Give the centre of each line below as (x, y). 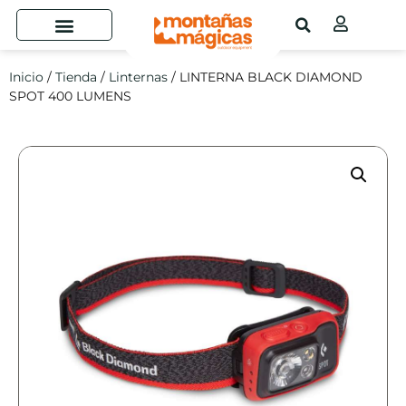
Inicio (26, 77)
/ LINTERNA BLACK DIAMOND (265, 77)
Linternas (138, 77)
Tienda (76, 77)
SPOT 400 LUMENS (70, 96)
